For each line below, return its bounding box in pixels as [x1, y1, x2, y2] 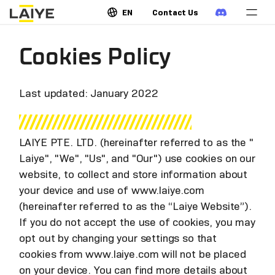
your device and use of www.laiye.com [19, 184, 204, 198]
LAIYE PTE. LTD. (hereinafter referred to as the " [19, 136, 254, 150]
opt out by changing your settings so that [19, 231, 217, 246]
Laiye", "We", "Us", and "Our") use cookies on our [19, 152, 255, 166]
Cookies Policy [19, 43, 171, 71]
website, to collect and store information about [19, 168, 248, 182]
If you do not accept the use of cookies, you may [19, 215, 255, 230]
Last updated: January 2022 [19, 87, 158, 101]
